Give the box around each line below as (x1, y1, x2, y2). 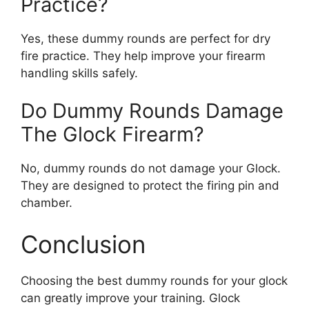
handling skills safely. (21, 66, 138, 80)
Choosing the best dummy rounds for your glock (21, 273, 288, 288)
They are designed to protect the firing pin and (21, 179, 279, 193)
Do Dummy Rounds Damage (21, 99, 283, 123)
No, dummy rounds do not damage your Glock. (21, 161, 281, 176)
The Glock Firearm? (21, 122, 204, 147)
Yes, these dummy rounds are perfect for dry (21, 31, 270, 46)
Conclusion (21, 229, 146, 259)
